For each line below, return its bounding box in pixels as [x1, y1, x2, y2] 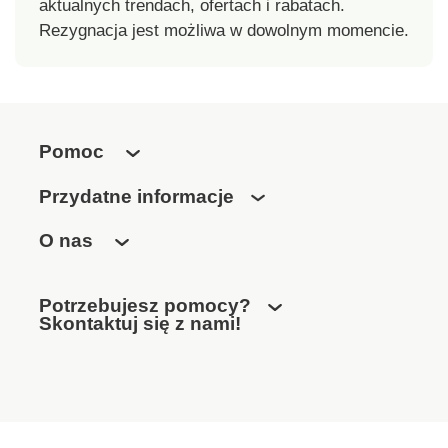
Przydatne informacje [38, 185, 234, 207]
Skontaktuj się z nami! [38, 313, 246, 335]
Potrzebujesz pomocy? [38, 295, 251, 317]
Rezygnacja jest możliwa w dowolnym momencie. [38, 21, 409, 41]
